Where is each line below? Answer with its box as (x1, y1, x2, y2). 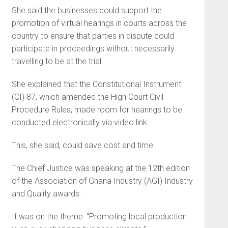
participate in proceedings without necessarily (11, 44, 175, 53)
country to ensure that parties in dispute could (11, 31, 174, 41)
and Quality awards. (11, 189, 81, 198)
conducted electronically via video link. (11, 118, 149, 127)
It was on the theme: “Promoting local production (11, 212, 187, 221)
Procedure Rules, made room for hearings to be (11, 105, 182, 115)
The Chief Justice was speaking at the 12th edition (11, 163, 190, 173)
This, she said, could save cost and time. (11, 140, 155, 150)
